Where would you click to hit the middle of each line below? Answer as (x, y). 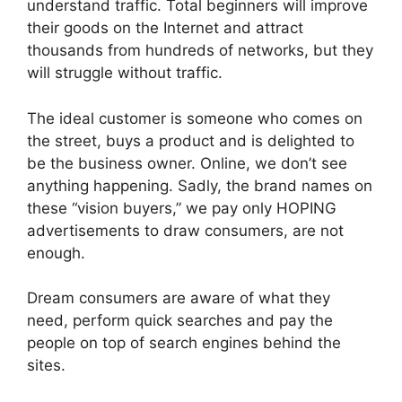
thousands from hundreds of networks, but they (200, 51)
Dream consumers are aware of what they (179, 298)
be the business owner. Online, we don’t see (187, 163)
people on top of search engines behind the (184, 343)
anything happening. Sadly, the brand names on (200, 185)
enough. (56, 253)
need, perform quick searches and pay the (180, 321)
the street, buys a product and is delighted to (191, 140)
